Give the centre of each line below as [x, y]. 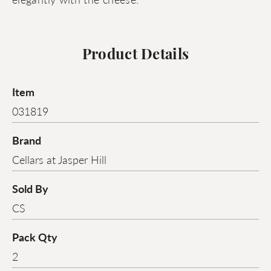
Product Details [135, 56]
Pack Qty [35, 237]
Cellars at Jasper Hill [59, 160]
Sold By [30, 189]
